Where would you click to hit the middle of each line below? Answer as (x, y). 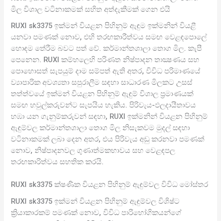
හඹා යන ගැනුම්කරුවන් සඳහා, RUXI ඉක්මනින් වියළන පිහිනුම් (110, 116)
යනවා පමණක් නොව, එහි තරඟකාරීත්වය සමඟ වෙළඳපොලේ (109, 37)
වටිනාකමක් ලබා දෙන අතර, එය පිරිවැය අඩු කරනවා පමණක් (108, 139)
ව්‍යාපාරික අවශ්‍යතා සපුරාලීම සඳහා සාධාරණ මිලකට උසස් (102, 82)
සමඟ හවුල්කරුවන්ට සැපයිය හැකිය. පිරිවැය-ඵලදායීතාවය (104, 105)
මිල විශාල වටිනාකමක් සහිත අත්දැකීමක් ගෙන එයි (91, 9)
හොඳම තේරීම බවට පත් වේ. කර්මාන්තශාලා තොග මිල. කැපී (107, 48)
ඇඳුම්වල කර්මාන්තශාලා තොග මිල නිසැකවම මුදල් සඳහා (101, 128)
